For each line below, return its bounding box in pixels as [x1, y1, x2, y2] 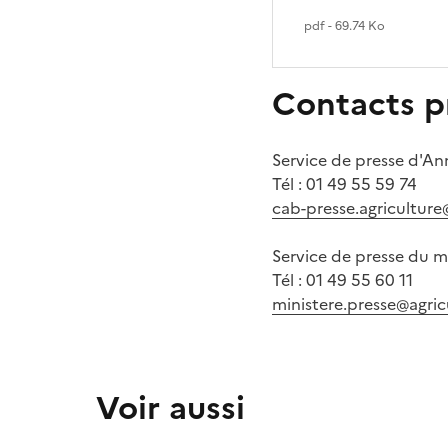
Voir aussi [96, 384, 245, 432]
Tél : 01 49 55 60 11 [272, 268, 413, 292]
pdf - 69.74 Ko [304, 17, 385, 35]
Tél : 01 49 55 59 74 [272, 172, 417, 196]
